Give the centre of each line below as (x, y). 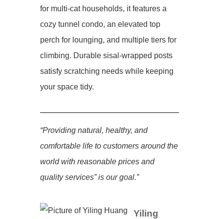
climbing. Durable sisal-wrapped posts (106, 55)
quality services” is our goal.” (89, 177)
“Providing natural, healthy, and (94, 130)
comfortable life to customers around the (109, 146)
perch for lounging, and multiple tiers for (108, 40)
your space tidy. (67, 87)
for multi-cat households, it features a (103, 9)
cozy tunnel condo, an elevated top (100, 24)
